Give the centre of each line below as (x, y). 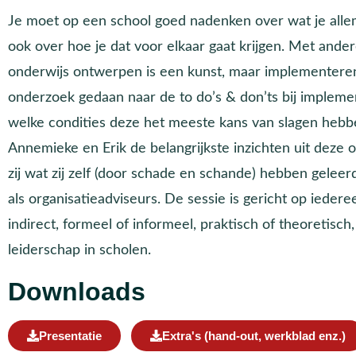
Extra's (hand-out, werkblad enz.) (254, 335)
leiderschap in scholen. (79, 250)
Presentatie (70, 335)
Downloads (77, 291)
